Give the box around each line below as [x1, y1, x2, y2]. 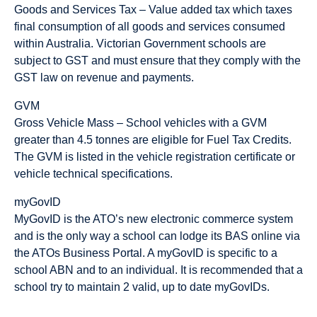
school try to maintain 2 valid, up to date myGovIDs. [14, 281, 270, 294]
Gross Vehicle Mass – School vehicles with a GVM [14, 117, 267, 129]
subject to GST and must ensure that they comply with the [14, 54, 301, 67]
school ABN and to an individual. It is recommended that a [14, 264, 303, 277]
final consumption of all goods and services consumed [14, 21, 285, 33]
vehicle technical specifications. [14, 168, 173, 180]
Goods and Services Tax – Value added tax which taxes [14, 4, 292, 16]
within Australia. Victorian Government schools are [14, 38, 266, 50]
